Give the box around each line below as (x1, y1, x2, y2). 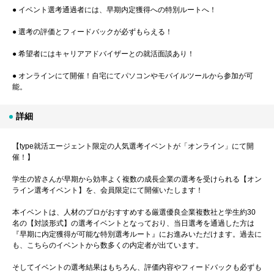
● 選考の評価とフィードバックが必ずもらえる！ (12, 27, 172, 36)
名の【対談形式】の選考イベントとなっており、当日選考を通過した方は (12, 218, 254, 228)
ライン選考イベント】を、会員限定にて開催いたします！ (12, 185, 203, 194)
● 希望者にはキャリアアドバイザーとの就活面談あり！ (12, 49, 194, 58)
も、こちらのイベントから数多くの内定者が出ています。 (12, 240, 203, 250)
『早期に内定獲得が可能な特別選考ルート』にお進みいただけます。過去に (12, 229, 262, 239)
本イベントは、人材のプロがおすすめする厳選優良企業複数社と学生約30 (12, 207, 256, 217)
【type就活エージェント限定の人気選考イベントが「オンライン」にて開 (12, 141, 254, 150)
